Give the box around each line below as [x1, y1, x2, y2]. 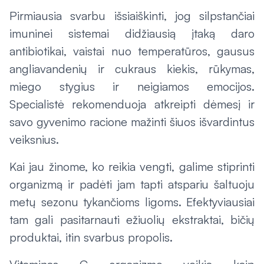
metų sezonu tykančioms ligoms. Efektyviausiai [9, 194, 255, 209]
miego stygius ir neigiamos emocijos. [9, 79, 255, 94]
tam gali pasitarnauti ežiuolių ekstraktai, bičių [9, 212, 255, 227]
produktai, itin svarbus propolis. [9, 230, 173, 245]
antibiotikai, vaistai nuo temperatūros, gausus [9, 44, 255, 58]
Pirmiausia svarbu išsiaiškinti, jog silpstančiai [9, 8, 255, 23]
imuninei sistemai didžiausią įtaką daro [9, 26, 255, 41]
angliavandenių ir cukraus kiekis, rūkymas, [9, 61, 255, 76]
